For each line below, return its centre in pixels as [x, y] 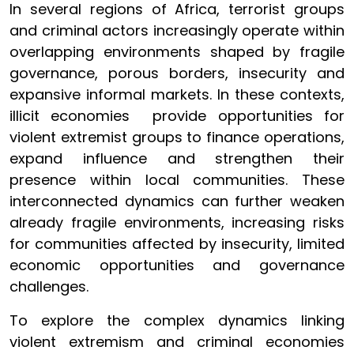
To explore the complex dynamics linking [177, 320]
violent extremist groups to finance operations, [177, 137]
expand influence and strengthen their [177, 158]
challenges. [49, 286]
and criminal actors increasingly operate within [177, 30]
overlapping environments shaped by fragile [177, 52]
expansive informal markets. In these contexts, [177, 94]
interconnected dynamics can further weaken [177, 201]
